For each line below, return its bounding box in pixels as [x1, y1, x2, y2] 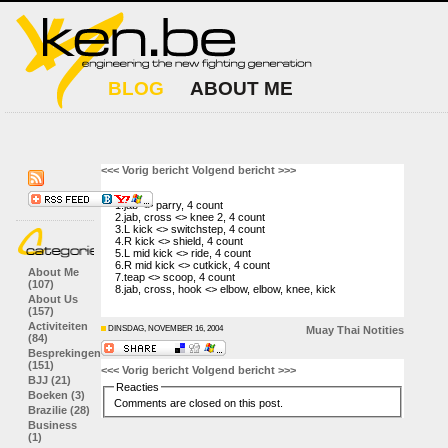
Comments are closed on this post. [113, 396, 283, 409]
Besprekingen [28, 347, 101, 359]
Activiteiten [28, 320, 88, 332]
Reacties [115, 381, 159, 393]
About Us [28, 293, 78, 305]
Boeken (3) [28, 389, 85, 401]
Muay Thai [306, 324, 360, 336]
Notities [363, 324, 404, 336]
